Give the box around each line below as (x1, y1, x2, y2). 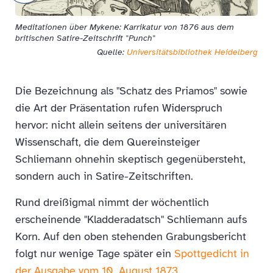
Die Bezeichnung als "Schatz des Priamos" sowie (15, 84, 247, 98)
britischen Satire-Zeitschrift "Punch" (15, 33, 155, 44)
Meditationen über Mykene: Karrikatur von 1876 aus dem (15, 22, 234, 33)
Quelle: (97, 47, 127, 58)
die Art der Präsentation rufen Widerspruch (15, 101, 222, 115)
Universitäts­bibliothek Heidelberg (127, 47, 258, 58)
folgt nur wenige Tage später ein (15, 247, 174, 261)
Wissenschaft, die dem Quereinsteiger (15, 135, 200, 149)
